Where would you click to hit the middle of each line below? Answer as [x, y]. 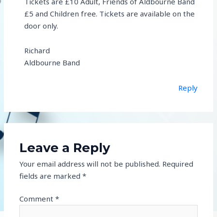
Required [178, 163]
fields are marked [51, 176]
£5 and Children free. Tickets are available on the [110, 14]
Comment [38, 199]
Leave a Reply [65, 147]
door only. [41, 26]
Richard [37, 51]
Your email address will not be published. [90, 163]
